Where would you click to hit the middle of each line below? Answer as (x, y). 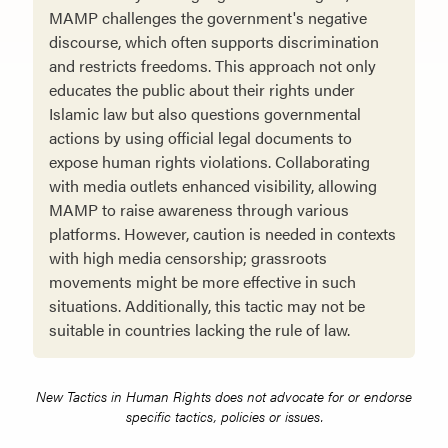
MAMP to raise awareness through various (199, 210)
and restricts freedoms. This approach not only (212, 66)
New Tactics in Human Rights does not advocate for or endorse (224, 396)
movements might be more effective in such (202, 282)
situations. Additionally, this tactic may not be (207, 306)
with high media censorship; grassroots (188, 258)
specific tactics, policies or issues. (224, 416)
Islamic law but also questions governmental (205, 114)
